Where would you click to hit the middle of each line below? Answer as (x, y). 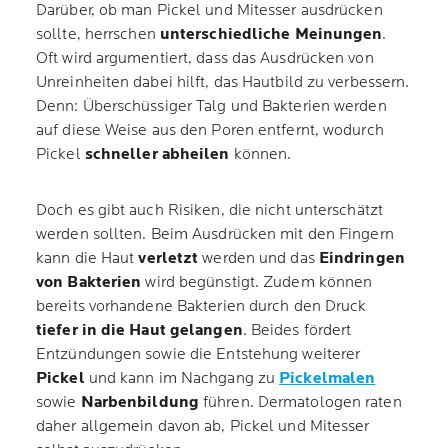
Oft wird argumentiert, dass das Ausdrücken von (205, 58)
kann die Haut (87, 258)
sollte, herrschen (98, 34)
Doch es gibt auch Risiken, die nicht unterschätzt (209, 210)
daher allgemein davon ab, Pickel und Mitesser (203, 426)
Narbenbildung (139, 402)
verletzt (168, 258)
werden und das (258, 258)
